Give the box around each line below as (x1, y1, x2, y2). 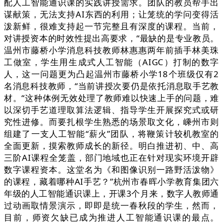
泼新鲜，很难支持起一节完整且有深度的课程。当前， (4, 20, 219, 32)
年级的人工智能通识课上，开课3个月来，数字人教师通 (4, 188, 219, 200)
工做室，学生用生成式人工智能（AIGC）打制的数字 (4, 56, 219, 68)
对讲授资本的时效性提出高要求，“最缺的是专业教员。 (4, 32, 219, 44)
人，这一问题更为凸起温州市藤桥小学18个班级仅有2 (4, 68, 219, 80)
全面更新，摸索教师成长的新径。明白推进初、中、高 (4, 140, 219, 152)
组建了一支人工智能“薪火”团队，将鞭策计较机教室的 (4, 128, 219, 140)
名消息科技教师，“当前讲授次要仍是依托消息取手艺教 (4, 80, 219, 92)
